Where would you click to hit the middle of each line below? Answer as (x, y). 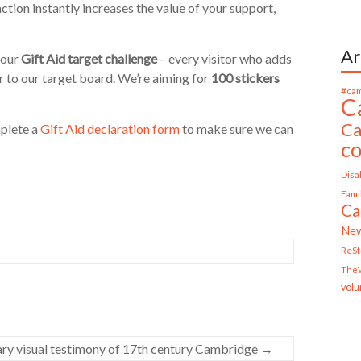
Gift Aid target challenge (89, 58)
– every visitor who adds (224, 58)
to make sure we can (237, 129)
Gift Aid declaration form (110, 129)
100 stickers (245, 78)
